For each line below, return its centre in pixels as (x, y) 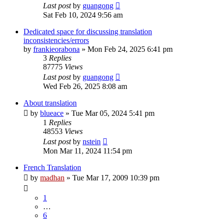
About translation (50, 103)
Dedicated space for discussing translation (88, 31)
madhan (52, 177)
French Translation (52, 167)
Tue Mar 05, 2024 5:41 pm (113, 113)
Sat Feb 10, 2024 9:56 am (83, 15)
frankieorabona (56, 49)
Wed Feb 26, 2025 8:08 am (85, 86)
